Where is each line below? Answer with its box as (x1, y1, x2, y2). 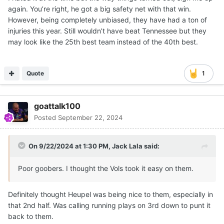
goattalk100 (34, 100, 80, 111)
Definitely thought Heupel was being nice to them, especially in (8, 189, 213, 198)
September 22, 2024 (58, 113, 122, 121)
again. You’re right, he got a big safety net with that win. (8, 4, 191, 13)
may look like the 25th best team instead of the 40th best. (8, 37, 198, 46)
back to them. (8, 211, 53, 220)
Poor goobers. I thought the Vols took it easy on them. (18, 163, 193, 172)
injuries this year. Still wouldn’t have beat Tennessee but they (8, 26, 206, 35)
